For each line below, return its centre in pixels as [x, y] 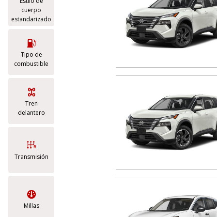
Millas [31, 206]
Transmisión [31, 157]
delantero [31, 112]
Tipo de [31, 54]
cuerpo [31, 10]
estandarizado [31, 19]
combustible [31, 63]
